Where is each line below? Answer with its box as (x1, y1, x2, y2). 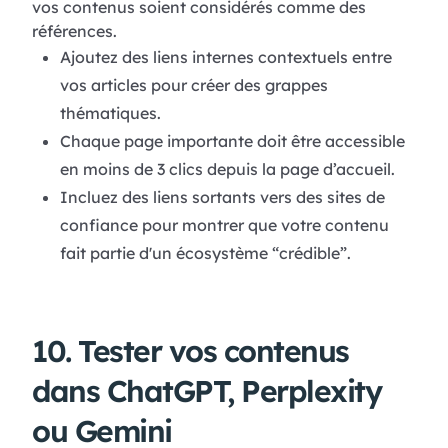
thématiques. (59, 103, 161, 124)
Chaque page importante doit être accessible (59, 131, 405, 152)
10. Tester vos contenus (32, 332, 349, 371)
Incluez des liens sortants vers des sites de (59, 187, 385, 208)
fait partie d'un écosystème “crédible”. (59, 243, 351, 264)
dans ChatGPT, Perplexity (32, 372, 381, 411)
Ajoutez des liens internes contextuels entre (59, 47, 392, 68)
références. (32, 21, 117, 42)
